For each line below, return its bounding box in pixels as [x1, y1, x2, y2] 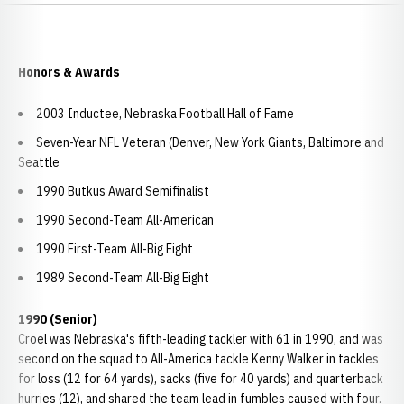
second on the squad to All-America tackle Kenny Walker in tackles [18, 351, 379, 367]
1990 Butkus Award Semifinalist [36, 183, 209, 199]
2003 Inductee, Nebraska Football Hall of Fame [36, 106, 294, 122]
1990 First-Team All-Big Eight [36, 241, 193, 257]
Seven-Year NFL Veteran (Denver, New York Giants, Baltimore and [36, 134, 384, 151]
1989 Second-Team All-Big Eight [36, 270, 209, 286]
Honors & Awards [18, 64, 120, 80]
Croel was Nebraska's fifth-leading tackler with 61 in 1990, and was [18, 331, 383, 347]
